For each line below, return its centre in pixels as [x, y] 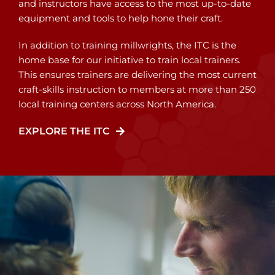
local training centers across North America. [117, 104]
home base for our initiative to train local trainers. [129, 60]
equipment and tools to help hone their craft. [120, 18]
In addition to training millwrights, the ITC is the [127, 45]
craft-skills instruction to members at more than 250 [137, 90]
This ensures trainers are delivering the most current [137, 75]
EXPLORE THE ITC [64, 131]
